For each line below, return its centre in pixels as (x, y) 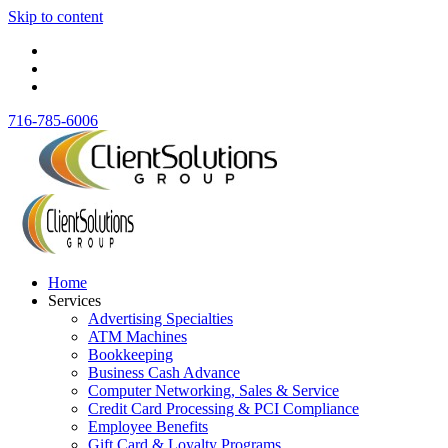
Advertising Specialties (160, 318)
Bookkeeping (130, 354)
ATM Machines (137, 336)
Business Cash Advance (164, 372)
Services (74, 300)
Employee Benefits (148, 426)
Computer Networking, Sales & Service (213, 390)
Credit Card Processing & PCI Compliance (223, 408)
